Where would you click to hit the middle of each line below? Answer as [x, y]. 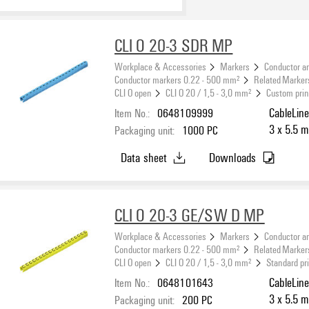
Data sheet [144, 158]
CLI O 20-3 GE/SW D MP [190, 215]
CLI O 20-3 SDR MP [174, 45]
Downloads [232, 158]
